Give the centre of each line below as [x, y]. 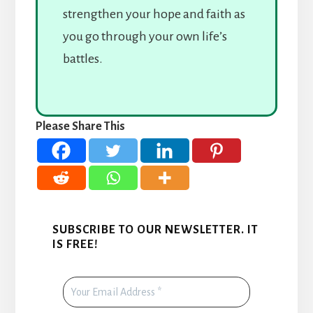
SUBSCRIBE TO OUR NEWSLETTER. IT [155, 230]
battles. [82, 58]
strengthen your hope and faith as [154, 14]
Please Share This [80, 126]
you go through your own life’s [145, 36]
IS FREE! [75, 245]
